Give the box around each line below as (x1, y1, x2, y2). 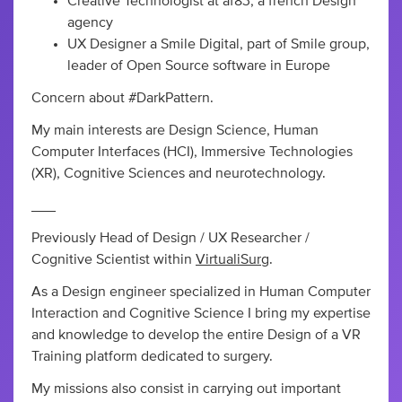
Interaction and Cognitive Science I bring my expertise (31, 306, 371, 321)
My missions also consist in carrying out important (31, 381, 341, 397)
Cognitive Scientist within (31, 252, 196, 267)
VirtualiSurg (196, 252, 269, 267)
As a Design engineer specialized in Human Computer (31, 284, 371, 300)
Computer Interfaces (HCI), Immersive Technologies (31, 144, 353, 160)
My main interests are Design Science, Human (31, 123, 319, 138)
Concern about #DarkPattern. (31, 91, 214, 106)
